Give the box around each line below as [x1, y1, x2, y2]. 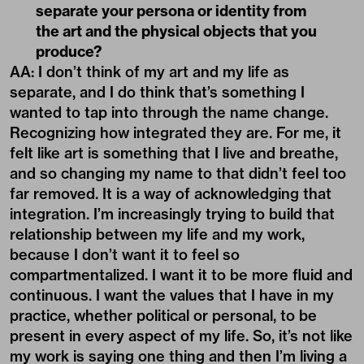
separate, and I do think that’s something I [10, 83, 305, 102]
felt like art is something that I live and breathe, [10, 144, 338, 162]
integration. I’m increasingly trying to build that [10, 205, 335, 223]
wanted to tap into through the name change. [10, 103, 328, 122]
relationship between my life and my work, [10, 225, 305, 244]
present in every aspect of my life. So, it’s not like [10, 327, 353, 345]
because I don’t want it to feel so [10, 245, 240, 264]
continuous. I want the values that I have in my [10, 286, 334, 305]
